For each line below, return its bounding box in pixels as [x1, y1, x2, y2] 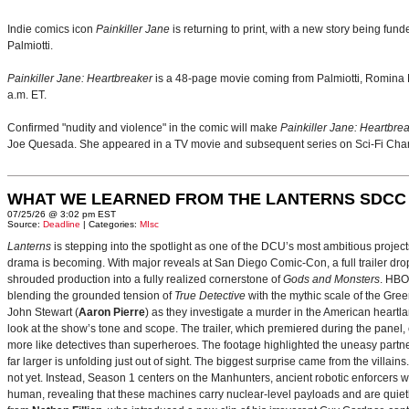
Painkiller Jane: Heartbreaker [7, 72, 152, 85]
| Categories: [80, 219, 140, 229]
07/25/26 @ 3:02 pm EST [7, 209, 116, 219]
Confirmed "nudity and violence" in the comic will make [7, 121, 280, 134]
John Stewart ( [7, 306, 79, 319]
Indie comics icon [7, 23, 96, 36]
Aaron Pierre [79, 306, 145, 319]
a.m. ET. [7, 89, 47, 101]
